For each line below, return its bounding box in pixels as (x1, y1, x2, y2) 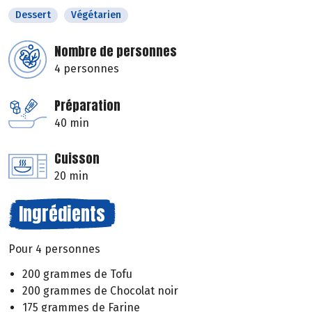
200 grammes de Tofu (22, 267, 132, 281)
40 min (54, 116, 89, 130)
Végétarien (71, 8, 121, 21)
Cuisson (54, 148, 100, 168)
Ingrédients (19, 199, 105, 228)
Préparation (54, 95, 120, 115)
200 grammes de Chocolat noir (22, 284, 178, 298)
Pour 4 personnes (8, 242, 100, 256)
